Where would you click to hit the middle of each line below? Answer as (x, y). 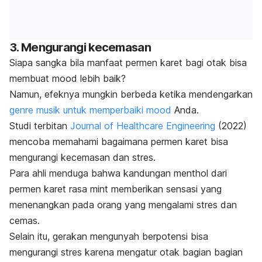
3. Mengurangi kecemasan (80, 48)
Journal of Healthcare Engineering (143, 126)
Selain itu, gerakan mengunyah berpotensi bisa (109, 237)
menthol (192, 173)
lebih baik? (103, 79)
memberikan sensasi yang (166, 189)
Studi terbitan (40, 126)
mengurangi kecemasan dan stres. (84, 158)
